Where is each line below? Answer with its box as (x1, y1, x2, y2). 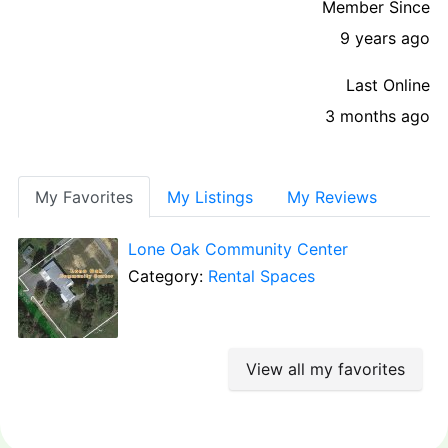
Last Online (346, 74, 430, 95)
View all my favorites (246, 358, 405, 379)
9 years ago (340, 27, 430, 48)
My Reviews (287, 186, 377, 207)
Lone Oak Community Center (128, 238, 348, 259)
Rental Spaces (208, 265, 315, 286)
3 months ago (325, 105, 430, 126)
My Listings (167, 186, 253, 207)
